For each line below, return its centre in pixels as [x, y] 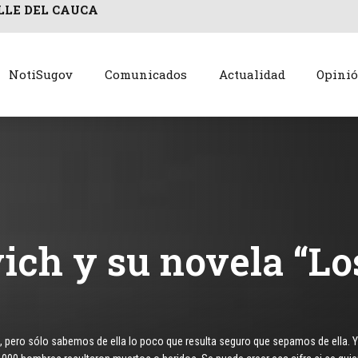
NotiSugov [40, 75]
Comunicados [145, 75]
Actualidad [252, 75]
